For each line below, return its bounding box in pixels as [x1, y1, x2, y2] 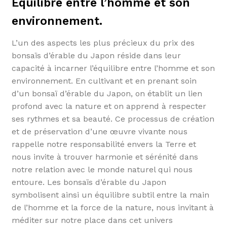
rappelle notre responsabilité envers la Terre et [11, 139, 196, 149]
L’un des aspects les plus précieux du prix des [11, 38, 195, 48]
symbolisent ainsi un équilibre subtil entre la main [11, 190, 209, 200]
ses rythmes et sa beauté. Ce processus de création [11, 114, 214, 124]
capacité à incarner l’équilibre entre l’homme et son [11, 63, 215, 73]
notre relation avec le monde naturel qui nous [11, 165, 193, 175]
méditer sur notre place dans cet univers [11, 215, 173, 225]
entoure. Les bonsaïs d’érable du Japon [11, 177, 166, 187]
